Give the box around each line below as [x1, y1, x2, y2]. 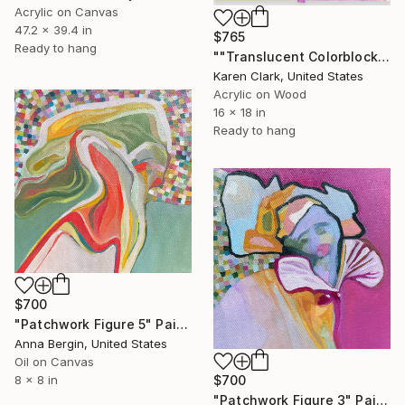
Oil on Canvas [14, 353, 94, 369]
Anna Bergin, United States [14, 335, 167, 351]
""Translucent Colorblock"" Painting [377, 48, 390, 64]
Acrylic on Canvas [14, 5, 118, 20]
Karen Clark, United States [213, 68, 363, 83]
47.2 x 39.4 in [14, 23, 92, 38]
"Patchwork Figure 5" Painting [175, 316, 188, 332]
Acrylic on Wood [213, 86, 306, 101]
